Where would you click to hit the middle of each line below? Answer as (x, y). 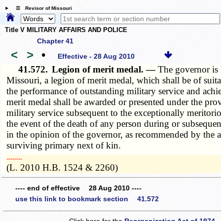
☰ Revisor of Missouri (41, 8)
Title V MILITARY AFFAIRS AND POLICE (66, 30)
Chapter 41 (55, 41)
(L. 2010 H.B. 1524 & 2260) (62, 167)
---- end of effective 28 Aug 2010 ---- (78, 188)
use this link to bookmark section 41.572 (87, 199)
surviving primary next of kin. (64, 145)
